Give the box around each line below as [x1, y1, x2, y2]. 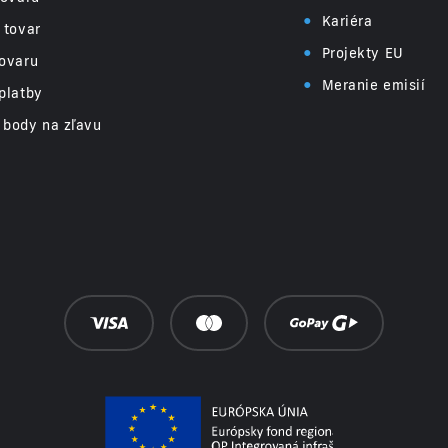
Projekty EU [321, 44, 404, 63]
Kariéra [321, 12, 373, 31]
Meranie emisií [321, 76, 426, 95]
